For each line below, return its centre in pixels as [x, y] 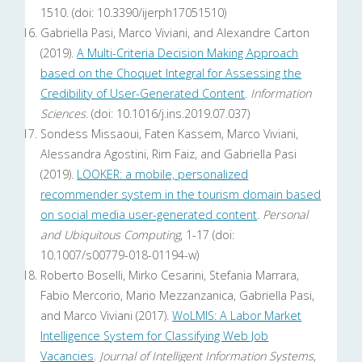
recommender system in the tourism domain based [181, 195]
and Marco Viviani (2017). [107, 316]
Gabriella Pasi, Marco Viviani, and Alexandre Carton [175, 33]
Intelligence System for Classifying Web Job [155, 336]
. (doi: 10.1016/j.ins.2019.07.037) [168, 114]
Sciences [63, 114]
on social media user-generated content [149, 215]
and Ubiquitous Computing [111, 235]
